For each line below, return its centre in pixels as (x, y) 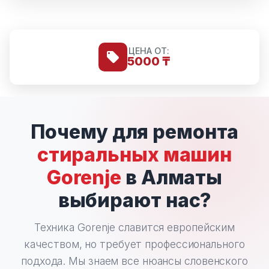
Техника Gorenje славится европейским (134, 227)
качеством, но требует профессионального (134, 244)
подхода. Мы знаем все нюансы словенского (134, 261)
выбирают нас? (134, 200)
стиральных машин (134, 155)
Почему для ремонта (134, 132)
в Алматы (172, 177)
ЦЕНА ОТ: (149, 51)
